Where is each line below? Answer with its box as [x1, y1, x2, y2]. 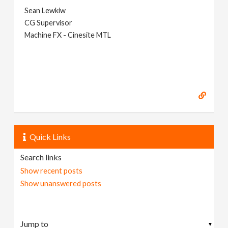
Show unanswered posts [20, 178, 102, 188]
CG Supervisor [24, 18, 73, 27]
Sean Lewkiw [24, 6, 66, 15]
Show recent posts [20, 165, 83, 175]
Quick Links [30, 131, 71, 141]
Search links [20, 152, 62, 162]
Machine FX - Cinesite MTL [24, 30, 111, 39]
